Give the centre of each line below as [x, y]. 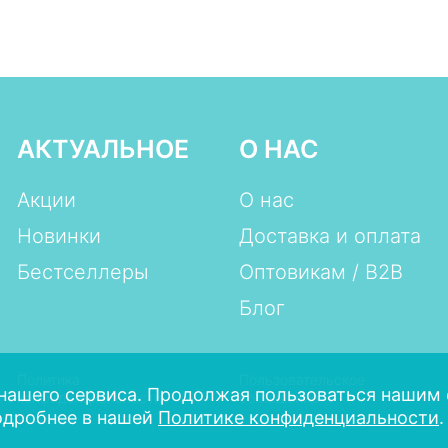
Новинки [58, 236]
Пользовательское [301, 379]
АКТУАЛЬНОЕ [102, 149]
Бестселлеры [82, 272]
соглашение [278, 397]
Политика [48, 379]
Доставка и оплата [329, 236]
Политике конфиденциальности [298, 417]
